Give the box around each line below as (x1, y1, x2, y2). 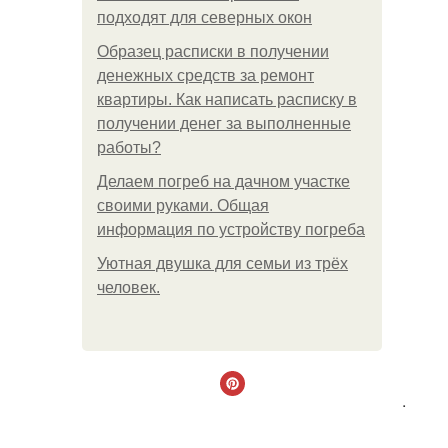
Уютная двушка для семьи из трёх (97, 255, 348, 272)
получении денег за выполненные (97, 115, 351, 132)
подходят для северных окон (97, 9, 312, 26)
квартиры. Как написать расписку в (97, 91, 357, 108)
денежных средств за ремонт (97, 67, 314, 84)
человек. (97, 279, 160, 296)
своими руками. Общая (97, 197, 269, 214)
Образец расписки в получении (97, 43, 329, 60)
